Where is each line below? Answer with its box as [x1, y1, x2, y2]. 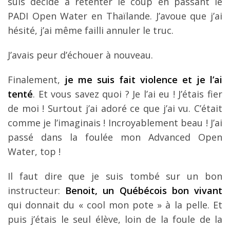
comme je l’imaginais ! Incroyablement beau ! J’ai [8, 116, 222, 129]
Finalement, [8, 73, 65, 86]
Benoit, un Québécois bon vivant [65, 184, 223, 197]
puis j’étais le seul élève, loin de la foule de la [8, 213, 222, 225]
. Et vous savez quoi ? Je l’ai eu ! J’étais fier [33, 87, 222, 100]
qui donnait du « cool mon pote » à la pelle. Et [8, 198, 222, 211]
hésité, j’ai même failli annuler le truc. [8, 24, 174, 36]
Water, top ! [8, 145, 61, 158]
